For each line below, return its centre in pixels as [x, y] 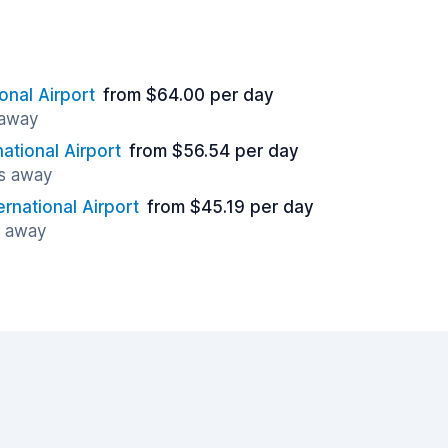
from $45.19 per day [230, 207]
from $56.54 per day [214, 151]
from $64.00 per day [188, 95]
